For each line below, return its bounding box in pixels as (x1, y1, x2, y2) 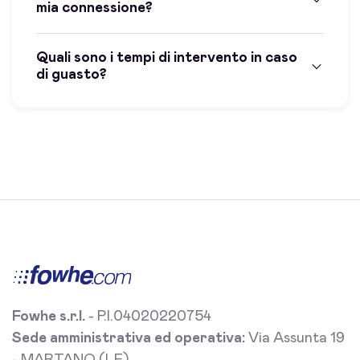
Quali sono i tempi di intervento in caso (36, 51, 297, 66)
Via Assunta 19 (245, 331, 345, 346)
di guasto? (36, 67, 107, 83)
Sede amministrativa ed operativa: (12, 331, 245, 346)
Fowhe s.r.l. (12, 309, 85, 325)
